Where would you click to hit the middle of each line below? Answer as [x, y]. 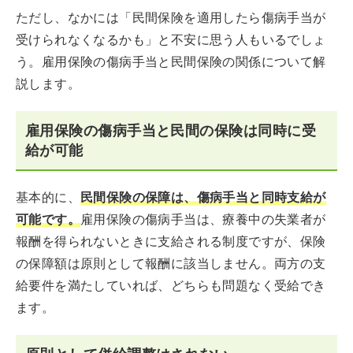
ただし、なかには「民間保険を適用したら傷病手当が [171, 18]
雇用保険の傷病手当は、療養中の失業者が [203, 219]
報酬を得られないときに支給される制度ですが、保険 [171, 242]
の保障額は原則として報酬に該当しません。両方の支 [171, 264]
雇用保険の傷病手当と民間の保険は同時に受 [171, 130]
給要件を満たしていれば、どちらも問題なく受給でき [171, 286]
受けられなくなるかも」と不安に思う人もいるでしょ [171, 40]
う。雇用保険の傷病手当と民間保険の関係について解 [171, 62]
